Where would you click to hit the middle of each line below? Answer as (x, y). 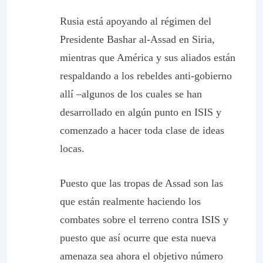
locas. (72, 149)
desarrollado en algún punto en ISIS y (141, 112)
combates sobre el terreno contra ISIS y (144, 220)
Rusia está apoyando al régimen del (136, 21)
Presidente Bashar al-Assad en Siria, (137, 39)
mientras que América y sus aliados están (148, 58)
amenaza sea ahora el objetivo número (141, 256)
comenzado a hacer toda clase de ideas (142, 130)
